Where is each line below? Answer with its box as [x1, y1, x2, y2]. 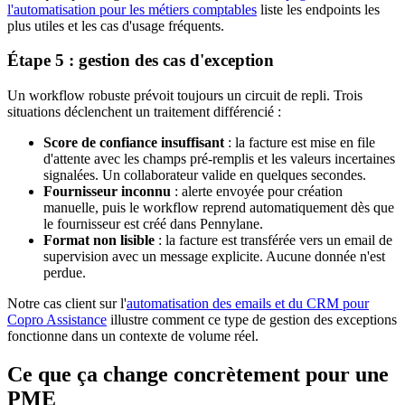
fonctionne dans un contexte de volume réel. [7, 328, 259, 344]
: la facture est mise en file [224, 135, 375, 151]
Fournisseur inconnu [43, 184, 171, 200]
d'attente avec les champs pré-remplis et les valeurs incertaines [43, 151, 395, 167]
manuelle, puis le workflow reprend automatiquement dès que [43, 200, 394, 216]
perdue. [43, 265, 86, 281]
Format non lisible [43, 232, 155, 249]
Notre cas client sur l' [7, 296, 127, 312]
